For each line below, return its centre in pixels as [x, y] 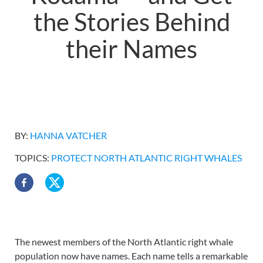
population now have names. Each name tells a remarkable [131, 256]
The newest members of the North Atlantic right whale [124, 242]
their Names [131, 49]
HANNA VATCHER [68, 135]
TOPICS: [33, 158]
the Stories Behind [131, 22]
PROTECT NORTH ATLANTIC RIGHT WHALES [146, 158]
